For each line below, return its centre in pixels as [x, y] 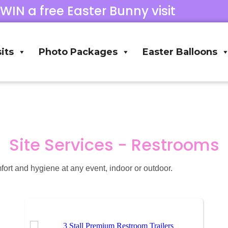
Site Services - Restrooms [114, 145]
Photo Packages [78, 52]
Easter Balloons [180, 52]
